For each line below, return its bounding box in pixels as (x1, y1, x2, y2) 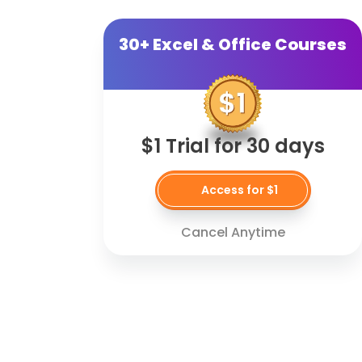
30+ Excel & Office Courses (119, 33, 347, 57)
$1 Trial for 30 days (141, 133, 325, 160)
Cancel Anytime (180, 222, 285, 242)
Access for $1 (200, 181, 278, 198)
